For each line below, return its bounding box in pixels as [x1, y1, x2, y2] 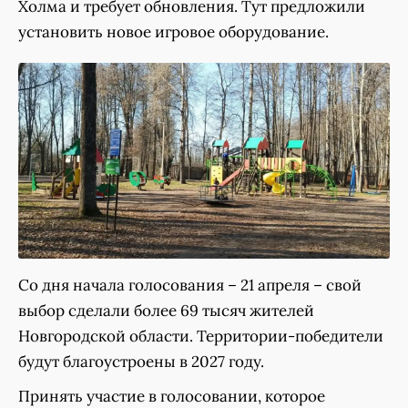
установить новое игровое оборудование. [18, 21, 329, 42]
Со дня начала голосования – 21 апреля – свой [18, 275, 362, 296]
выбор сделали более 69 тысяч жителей [18, 301, 314, 321]
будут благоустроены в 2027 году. [18, 352, 264, 372]
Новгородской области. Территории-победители [18, 326, 383, 347]
